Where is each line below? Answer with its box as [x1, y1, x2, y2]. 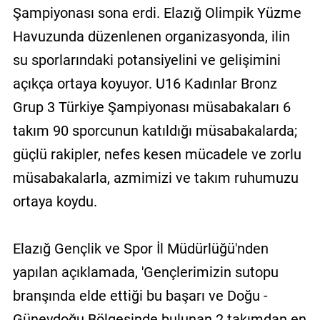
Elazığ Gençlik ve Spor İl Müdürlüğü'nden [12, 239, 269, 257]
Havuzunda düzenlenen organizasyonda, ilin [12, 27, 290, 45]
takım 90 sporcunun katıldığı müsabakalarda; [12, 121, 297, 139]
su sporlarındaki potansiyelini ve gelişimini [12, 51, 281, 69]
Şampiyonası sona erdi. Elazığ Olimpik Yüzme [12, 4, 301, 21]
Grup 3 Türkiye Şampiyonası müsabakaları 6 [12, 98, 291, 116]
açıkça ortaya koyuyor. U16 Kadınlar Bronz [12, 74, 277, 92]
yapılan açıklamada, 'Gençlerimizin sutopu [12, 263, 279, 281]
